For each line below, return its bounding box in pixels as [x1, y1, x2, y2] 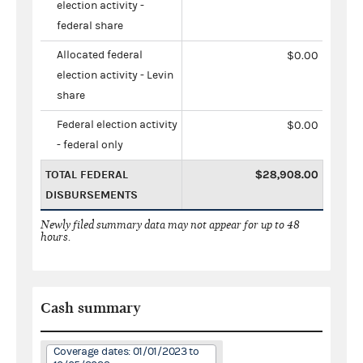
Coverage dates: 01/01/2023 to [53, 344, 199, 358]
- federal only [57, 138, 123, 152]
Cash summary [41, 299, 141, 317]
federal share [57, 19, 123, 32]
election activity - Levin [57, 68, 173, 82]
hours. [41, 229, 71, 244]
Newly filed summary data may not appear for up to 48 [41, 217, 300, 232]
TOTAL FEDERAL [45, 167, 128, 181]
